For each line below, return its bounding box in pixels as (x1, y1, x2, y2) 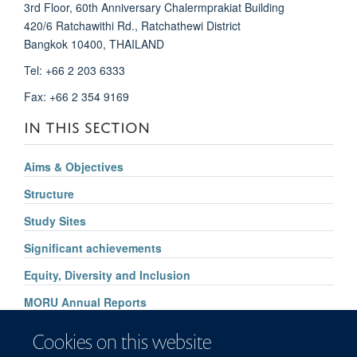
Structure (24, 186, 74, 202)
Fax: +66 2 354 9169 (24, 88, 129, 104)
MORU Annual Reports (24, 294, 147, 311)
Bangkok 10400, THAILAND (24, 35, 164, 52)
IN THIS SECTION (24, 112, 150, 136)
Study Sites (24, 213, 86, 229)
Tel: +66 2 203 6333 (24, 61, 125, 78)
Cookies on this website (33, 328, 212, 355)
